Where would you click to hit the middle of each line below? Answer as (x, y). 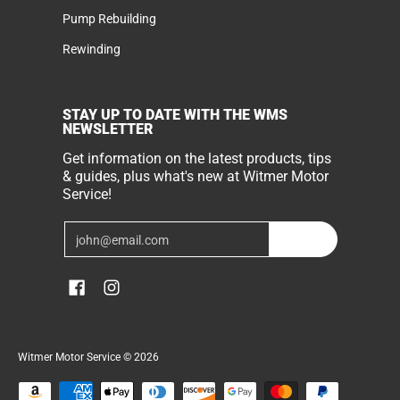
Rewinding (92, 49)
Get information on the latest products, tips (197, 159)
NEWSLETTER (108, 129)
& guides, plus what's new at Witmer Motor (196, 177)
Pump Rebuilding (109, 19)
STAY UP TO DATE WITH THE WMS (175, 115)
